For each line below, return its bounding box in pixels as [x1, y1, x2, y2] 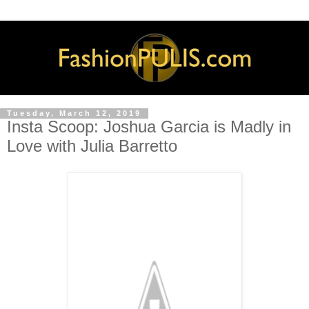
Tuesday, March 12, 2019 [7, 109, 141, 118]
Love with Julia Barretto [7, 137, 177, 156]
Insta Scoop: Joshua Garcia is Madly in [7, 117, 291, 137]
